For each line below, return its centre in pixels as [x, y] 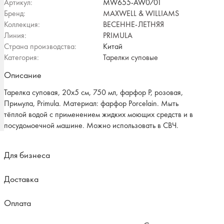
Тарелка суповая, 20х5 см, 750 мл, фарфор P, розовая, [93, 92]
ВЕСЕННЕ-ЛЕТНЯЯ [133, 24]
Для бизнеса [27, 155]
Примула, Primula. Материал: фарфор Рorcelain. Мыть [91, 103]
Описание [23, 75]
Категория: [21, 57]
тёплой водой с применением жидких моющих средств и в [98, 114]
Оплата [17, 203]
